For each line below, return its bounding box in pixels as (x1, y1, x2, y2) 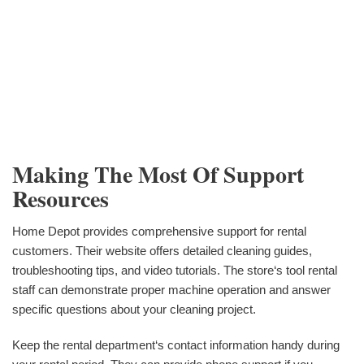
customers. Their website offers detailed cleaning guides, (12, 243, 312, 258)
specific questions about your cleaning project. (12, 301, 256, 316)
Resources (12, 182, 109, 216)
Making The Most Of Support (12, 158, 304, 192)
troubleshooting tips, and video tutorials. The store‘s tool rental (12, 262, 337, 277)
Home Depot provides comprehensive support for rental (12, 223, 306, 238)
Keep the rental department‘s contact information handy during (12, 337, 340, 352)
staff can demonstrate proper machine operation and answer (12, 282, 331, 297)
